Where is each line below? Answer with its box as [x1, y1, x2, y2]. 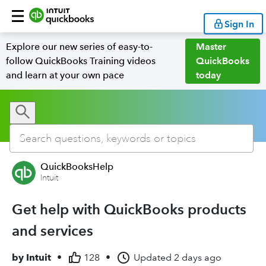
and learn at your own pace [6, 69, 124, 81]
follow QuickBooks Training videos [6, 55, 156, 66]
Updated [134, 252, 172, 263]
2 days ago [174, 252, 221, 263]
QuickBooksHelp [40, 161, 113, 172]
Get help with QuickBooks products [12, 201, 246, 218]
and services [12, 222, 93, 239]
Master [196, 41, 226, 52]
